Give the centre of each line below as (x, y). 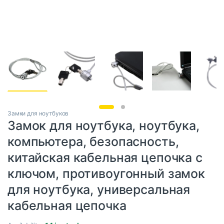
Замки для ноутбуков (38, 113)
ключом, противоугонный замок (106, 174)
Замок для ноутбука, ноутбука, (103, 126)
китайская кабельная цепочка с (105, 158)
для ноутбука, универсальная (99, 190)
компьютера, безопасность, (93, 142)
